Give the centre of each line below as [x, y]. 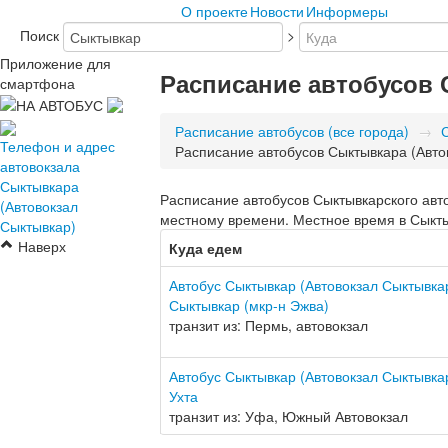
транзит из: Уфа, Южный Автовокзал [288, 416]
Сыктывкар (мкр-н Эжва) [249, 305]
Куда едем [205, 248]
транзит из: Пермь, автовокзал [268, 325]
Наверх [40, 245]
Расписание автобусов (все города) [292, 131]
